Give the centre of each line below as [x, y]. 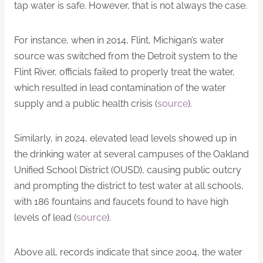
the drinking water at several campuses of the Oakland [131, 154]
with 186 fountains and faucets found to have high [121, 201]
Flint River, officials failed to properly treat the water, [124, 72]
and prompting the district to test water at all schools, [129, 186]
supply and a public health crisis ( [86, 103]
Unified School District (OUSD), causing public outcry [128, 170]
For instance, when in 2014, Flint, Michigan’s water [119, 40]
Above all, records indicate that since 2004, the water [128, 252]
